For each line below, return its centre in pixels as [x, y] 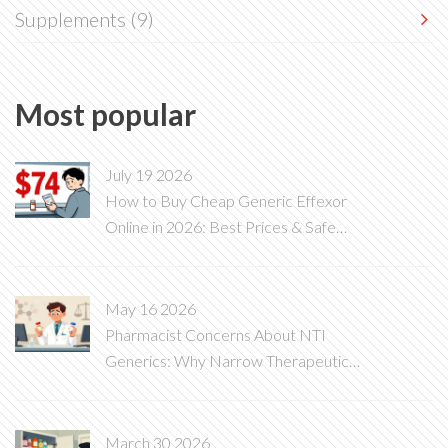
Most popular [105, 114]
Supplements [72, 19]
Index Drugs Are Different [193, 386]
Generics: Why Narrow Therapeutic [227, 360]
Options [132, 252]
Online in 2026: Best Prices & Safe [220, 226]
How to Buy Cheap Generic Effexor [226, 200]
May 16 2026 [150, 308]
